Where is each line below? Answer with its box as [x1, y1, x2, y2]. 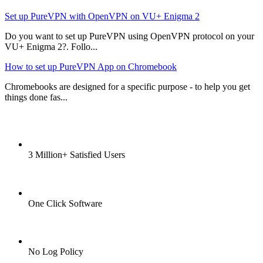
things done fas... [5, 92, 68, 103]
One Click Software [28, 198, 102, 209]
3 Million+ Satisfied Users [28, 150, 125, 160]
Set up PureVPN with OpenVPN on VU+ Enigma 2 [5, 11, 200, 22]
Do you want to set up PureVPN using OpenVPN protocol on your [5, 31, 254, 42]
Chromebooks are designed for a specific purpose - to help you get [5, 82, 250, 92]
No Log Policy [28, 247, 83, 257]
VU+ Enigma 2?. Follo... [5, 42, 97, 52]
